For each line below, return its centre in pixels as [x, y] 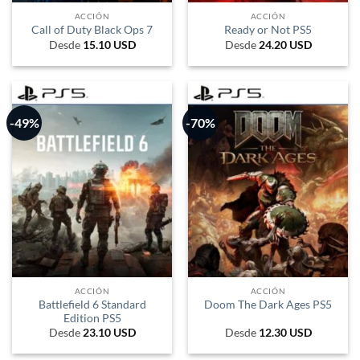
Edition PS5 [92, 318]
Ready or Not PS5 [268, 30]
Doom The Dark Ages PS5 [268, 305]
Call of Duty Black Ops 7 [92, 30]
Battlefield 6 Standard [92, 304]
